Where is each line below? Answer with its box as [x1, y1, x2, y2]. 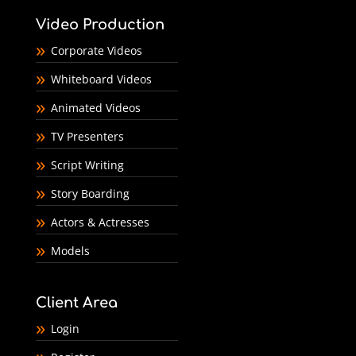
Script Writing [50, 157, 124, 172]
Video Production [35, 16, 164, 33]
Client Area [35, 294, 118, 311]
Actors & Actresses [50, 214, 149, 230]
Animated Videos [50, 99, 141, 115]
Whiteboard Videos [50, 71, 152, 87]
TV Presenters [50, 128, 124, 144]
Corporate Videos [50, 42, 142, 58]
